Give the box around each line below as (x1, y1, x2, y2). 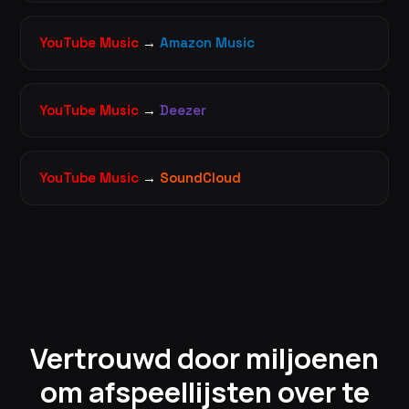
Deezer (160, 100, 206, 119)
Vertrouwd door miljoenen (30, 338, 379, 377)
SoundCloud (160, 168, 241, 186)
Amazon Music (160, 33, 255, 51)
